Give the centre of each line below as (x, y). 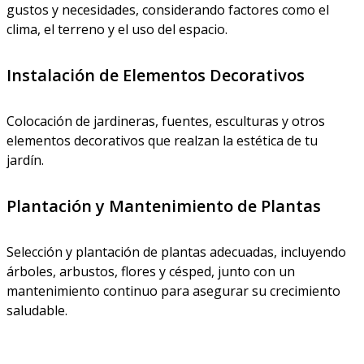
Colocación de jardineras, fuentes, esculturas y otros (166, 121)
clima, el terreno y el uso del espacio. (117, 30)
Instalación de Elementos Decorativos (156, 75)
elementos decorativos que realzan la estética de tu (162, 141)
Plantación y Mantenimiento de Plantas (164, 206)
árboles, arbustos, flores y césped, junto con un (151, 271)
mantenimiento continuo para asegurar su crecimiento (173, 290)
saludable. (37, 310)
